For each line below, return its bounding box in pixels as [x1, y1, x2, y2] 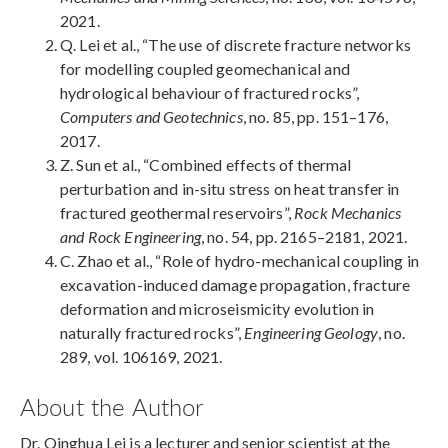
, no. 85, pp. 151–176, [242, 107, 389, 127]
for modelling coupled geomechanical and [60, 59, 350, 79]
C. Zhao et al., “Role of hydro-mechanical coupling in [60, 251, 419, 271]
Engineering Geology [244, 323, 379, 343]
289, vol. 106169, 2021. [60, 347, 223, 367]
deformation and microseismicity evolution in [60, 299, 375, 319]
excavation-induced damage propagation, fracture [60, 275, 411, 295]
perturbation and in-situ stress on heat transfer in [60, 179, 400, 199]
